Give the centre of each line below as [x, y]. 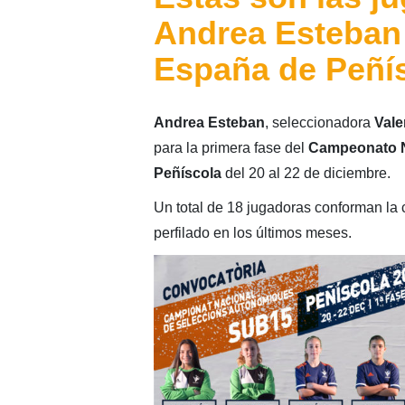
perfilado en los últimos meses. [252, 232]
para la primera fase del [231, 147]
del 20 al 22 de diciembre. [306, 173]
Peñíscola [187, 173]
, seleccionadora [319, 122]
